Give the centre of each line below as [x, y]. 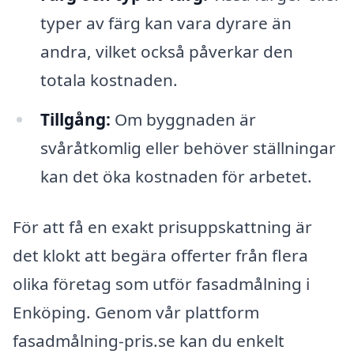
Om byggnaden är [183, 120]
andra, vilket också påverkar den [166, 52]
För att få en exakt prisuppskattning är [162, 226]
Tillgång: [75, 120]
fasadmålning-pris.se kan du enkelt [149, 340]
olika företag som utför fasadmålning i [161, 283]
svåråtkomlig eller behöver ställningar [188, 148]
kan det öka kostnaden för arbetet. [176, 177]
